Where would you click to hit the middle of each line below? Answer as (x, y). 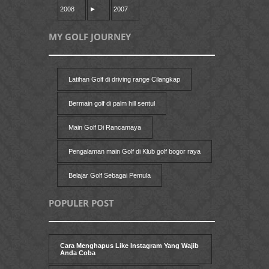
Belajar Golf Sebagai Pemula (109, 176)
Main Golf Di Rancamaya (104, 128)
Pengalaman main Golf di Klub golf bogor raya (134, 152)
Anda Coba (78, 253)
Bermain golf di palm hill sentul (111, 104)
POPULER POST (81, 203)
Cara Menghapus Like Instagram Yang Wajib (129, 246)
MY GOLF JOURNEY (90, 37)
